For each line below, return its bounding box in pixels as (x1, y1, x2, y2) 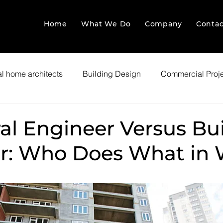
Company (145, 19, 182, 28)
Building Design (83, 69, 141, 79)
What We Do (81, 19, 131, 28)
